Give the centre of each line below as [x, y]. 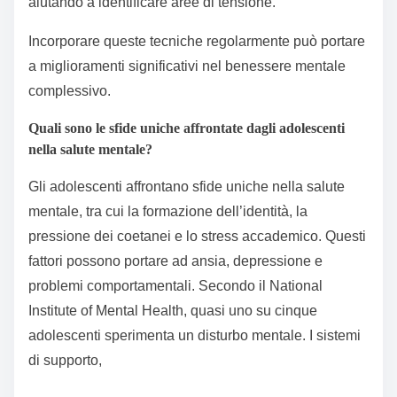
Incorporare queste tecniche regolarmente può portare [197, 42]
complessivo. [70, 91]
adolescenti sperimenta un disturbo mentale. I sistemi [195, 336]
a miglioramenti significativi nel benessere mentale [187, 66]
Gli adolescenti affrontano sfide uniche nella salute [187, 187]
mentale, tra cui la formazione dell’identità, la [168, 212]
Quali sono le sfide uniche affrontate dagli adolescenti [187, 128]
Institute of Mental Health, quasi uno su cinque [173, 311]
